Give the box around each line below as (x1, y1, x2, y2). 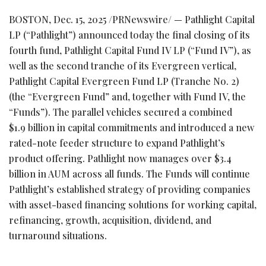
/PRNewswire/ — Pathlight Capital (106, 12, 255, 26)
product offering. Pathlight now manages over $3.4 (9, 151, 232, 164)
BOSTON (9, 12, 49, 26)
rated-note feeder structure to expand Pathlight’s (9, 136, 225, 149)
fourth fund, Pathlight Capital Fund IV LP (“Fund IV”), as (9, 43, 251, 56)
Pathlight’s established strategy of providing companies (9, 182, 251, 195)
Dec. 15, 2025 (53, 12, 106, 26)
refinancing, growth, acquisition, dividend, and (9, 213, 211, 226)
